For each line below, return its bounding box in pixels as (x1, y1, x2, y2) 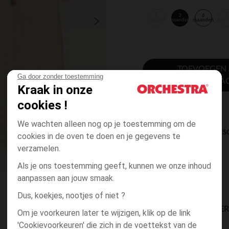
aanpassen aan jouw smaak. (17, 173, 114, 183)
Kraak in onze (17, 83, 93, 97)
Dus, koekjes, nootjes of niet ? (17, 191, 125, 200)
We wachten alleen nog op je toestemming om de (17, 119, 196, 129)
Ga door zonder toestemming (17, 73, 103, 80)
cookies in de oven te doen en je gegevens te (17, 131, 180, 141)
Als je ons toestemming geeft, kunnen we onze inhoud (17, 161, 211, 171)
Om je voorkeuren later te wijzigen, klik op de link (17, 208, 191, 218)
